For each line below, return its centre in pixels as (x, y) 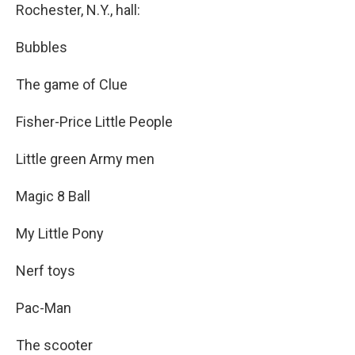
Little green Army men (85, 159)
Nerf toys (46, 271)
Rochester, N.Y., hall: (78, 10)
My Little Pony (60, 233)
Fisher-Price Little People (94, 122)
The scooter (54, 345)
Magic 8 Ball (53, 196)
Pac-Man (44, 308)
